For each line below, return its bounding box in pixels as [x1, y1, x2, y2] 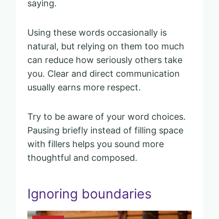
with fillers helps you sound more [27, 138, 164, 149]
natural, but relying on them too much [27, 41, 184, 51]
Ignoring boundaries [27, 186, 152, 202]
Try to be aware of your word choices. [27, 111, 186, 122]
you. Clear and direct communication [27, 68, 180, 79]
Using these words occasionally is [27, 27, 167, 38]
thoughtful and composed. [27, 152, 137, 163]
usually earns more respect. [27, 82, 141, 92]
